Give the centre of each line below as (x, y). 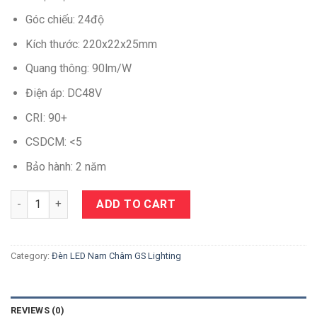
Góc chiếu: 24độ (64, 20)
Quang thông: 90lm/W (78, 69)
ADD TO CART (136, 204)
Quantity (30, 197)
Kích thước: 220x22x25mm (91, 44)
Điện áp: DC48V (63, 93)
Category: (31, 255)
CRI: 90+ (46, 117)
